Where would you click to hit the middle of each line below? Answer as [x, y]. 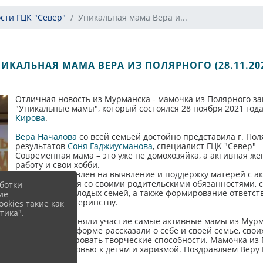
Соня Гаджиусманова [110, 146]
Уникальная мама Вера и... [133, 17]
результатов [41, 146]
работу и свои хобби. [57, 165]
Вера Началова [46, 136]
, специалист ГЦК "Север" [204, 146]
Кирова [30, 118]
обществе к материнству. [66, 202]
